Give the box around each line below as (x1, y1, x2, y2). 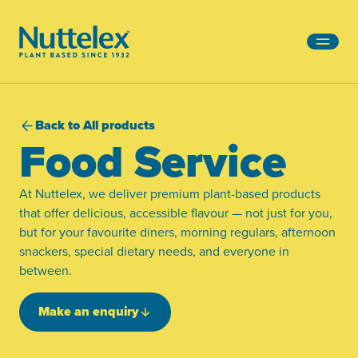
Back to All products (35, 116, 155, 134)
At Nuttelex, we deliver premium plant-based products (19, 184, 320, 202)
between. (19, 261, 72, 279)
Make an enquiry (38, 302, 139, 320)
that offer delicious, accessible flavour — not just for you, (19, 203, 332, 221)
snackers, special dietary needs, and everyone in (19, 241, 289, 260)
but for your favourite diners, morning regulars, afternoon (19, 222, 336, 241)
